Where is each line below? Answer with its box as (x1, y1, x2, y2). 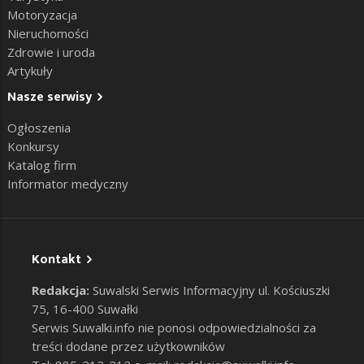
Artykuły (7, 63, 53, 80)
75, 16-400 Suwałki (32, 301, 138, 318)
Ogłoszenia (7, 119, 71, 136)
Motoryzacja (7, 6, 77, 24)
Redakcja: (32, 282, 89, 299)
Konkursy (7, 138, 59, 155)
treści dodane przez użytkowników (32, 338, 225, 355)
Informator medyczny (7, 175, 128, 193)
